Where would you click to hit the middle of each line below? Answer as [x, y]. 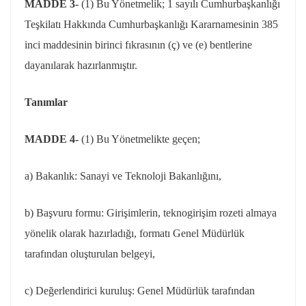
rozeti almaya [247, 213]
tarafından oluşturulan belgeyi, [90, 254]
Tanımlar [46, 102]
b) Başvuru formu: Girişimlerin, [94, 213]
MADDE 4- [53, 139]
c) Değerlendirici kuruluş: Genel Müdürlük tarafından [140, 291]
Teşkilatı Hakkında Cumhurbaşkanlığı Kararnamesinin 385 [151, 24]
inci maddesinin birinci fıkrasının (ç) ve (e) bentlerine [138, 45]
